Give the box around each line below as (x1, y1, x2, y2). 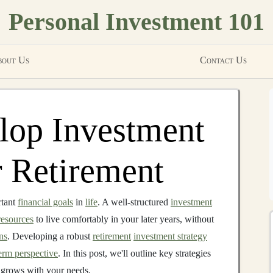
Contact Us (200, 55, 247, 65)
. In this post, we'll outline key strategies (58, 248, 211, 258)
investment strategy (133, 231, 207, 241)
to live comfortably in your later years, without (34, 214, 214, 224)
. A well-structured (97, 197, 171, 207)
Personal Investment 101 (9, 8, 264, 35)
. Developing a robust (7, 231, 93, 241)
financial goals (18, 197, 73, 207)
